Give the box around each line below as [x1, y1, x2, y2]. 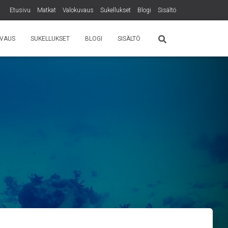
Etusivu [10, 7, 31, 14]
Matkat [37, 7, 56, 14]
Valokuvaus [63, 7, 94, 14]
